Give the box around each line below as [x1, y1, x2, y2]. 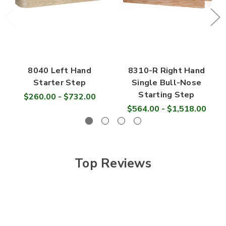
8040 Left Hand [28, 65, 91, 76]
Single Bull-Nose [132, 77, 201, 88]
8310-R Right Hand [128, 65, 205, 76]
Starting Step [138, 89, 195, 100]
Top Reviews [75, 154, 151, 172]
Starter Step [33, 77, 86, 88]
